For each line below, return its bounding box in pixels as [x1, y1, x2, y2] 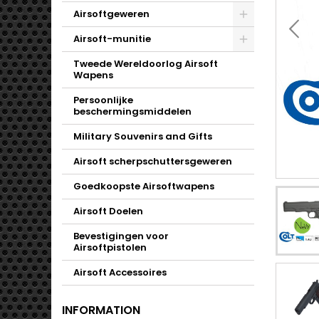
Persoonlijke [73, 93, 133, 107]
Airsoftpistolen [73, 241, 147, 254]
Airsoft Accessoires [73, 266, 167, 279]
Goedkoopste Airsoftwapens [73, 179, 214, 193]
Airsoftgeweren [73, 7, 150, 21]
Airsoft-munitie [73, 32, 151, 46]
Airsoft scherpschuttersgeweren [73, 155, 232, 168]
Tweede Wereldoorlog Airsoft [73, 57, 218, 70]
